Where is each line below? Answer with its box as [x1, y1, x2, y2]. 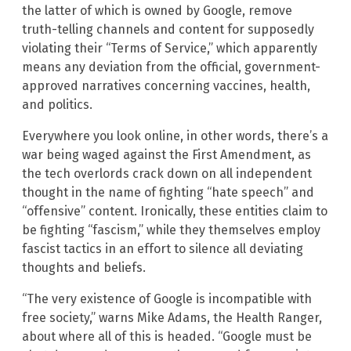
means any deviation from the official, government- [22, 60, 320, 75]
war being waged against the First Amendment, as [22, 147, 311, 163]
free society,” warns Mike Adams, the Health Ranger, [22, 310, 322, 326]
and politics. [22, 97, 92, 113]
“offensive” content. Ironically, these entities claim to [22, 204, 327, 219]
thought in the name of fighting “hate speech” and [22, 185, 314, 201]
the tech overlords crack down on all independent [22, 166, 312, 182]
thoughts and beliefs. [22, 260, 146, 276]
